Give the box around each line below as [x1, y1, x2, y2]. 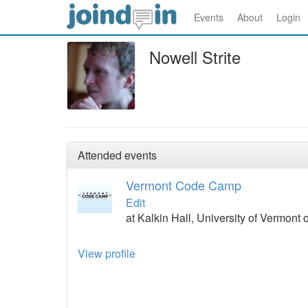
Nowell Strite [149, 45, 241, 69]
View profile [78, 245, 135, 261]
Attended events [78, 147, 157, 163]
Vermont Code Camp [126, 176, 241, 194]
